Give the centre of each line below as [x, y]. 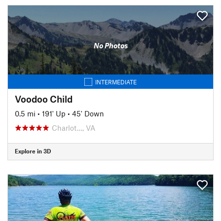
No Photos [110, 45]
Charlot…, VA [74, 128]
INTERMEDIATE [116, 82]
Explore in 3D [33, 151]
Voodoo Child [44, 99]
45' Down [88, 113]
